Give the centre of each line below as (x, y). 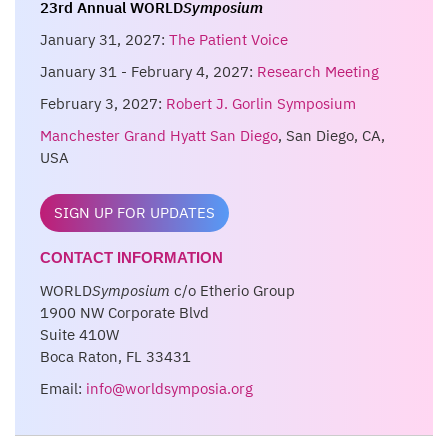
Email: (63, 389)
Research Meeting (318, 72)
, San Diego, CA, (331, 136)
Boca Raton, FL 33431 (115, 357)
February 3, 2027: (103, 104)
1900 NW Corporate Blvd (124, 313)
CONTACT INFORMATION (131, 258)
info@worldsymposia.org (169, 389)
